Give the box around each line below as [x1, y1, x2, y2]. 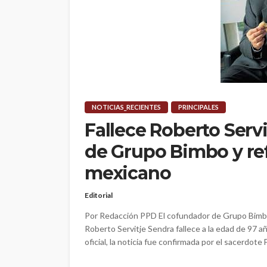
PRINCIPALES [178, 103, 219, 111]
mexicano [85, 162, 171, 185]
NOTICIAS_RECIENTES [92, 103, 161, 111]
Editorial [85, 191, 113, 200]
